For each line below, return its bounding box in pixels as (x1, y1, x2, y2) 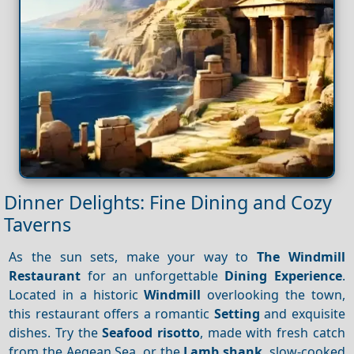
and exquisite (259, 304, 345, 322)
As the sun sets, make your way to (9, 247, 258, 265)
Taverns (4, 212, 71, 238)
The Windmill (257, 247, 345, 265)
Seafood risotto (102, 323, 201, 341)
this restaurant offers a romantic (9, 304, 214, 322)
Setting (213, 304, 260, 322)
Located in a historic (9, 285, 145, 303)
